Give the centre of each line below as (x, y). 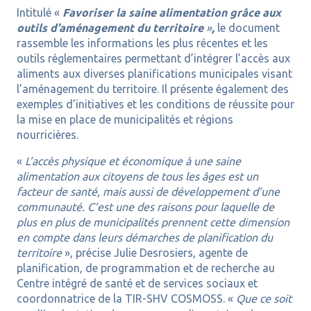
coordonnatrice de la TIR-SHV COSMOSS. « (126, 299)
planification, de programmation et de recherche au (145, 268)
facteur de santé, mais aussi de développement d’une (148, 192)
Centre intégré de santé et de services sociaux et (137, 284)
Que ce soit (263, 299)
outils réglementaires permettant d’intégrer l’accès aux (153, 59)
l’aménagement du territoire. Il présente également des (152, 89)
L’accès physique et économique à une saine (133, 161)
